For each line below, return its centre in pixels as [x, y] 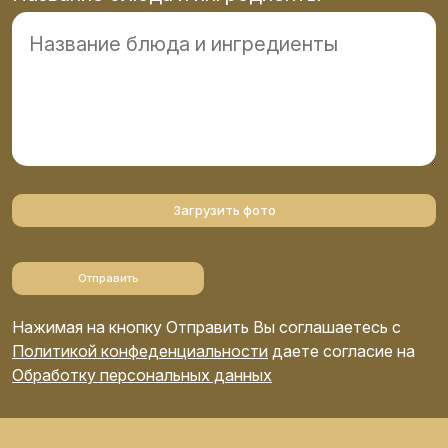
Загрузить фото [224, 209]
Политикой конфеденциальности [140, 350]
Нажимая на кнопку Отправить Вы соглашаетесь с [206, 326]
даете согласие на [341, 350]
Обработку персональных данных [142, 374]
